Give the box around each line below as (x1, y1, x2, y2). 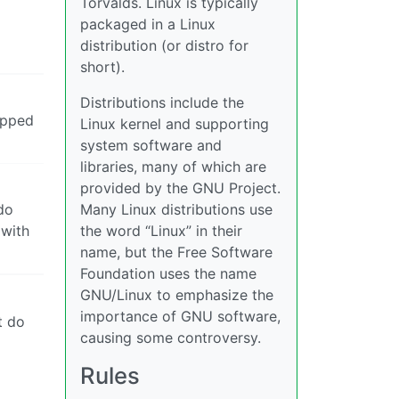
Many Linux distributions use (80, 200, 273, 218)
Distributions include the (80, 94, 244, 111)
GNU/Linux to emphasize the (80, 286, 273, 304)
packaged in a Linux (80, 15, 216, 33)
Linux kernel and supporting (80, 115, 269, 133)
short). (80, 58, 125, 76)
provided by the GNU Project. (80, 179, 281, 197)
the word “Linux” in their (80, 222, 242, 240)
